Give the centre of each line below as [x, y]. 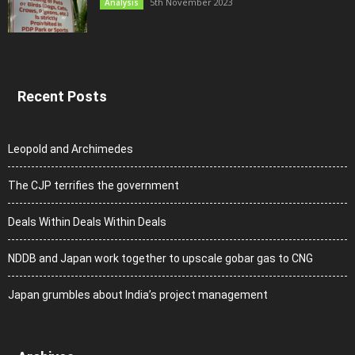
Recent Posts [62, 96]
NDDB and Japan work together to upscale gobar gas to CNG [160, 258]
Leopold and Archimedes [71, 149]
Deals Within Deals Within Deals [87, 221]
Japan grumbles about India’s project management [138, 294]
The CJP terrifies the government [94, 185]
